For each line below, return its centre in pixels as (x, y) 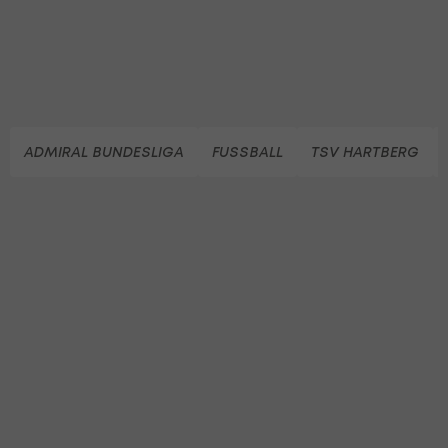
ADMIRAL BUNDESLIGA (104, 151)
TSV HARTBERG (365, 151)
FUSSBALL (247, 151)
